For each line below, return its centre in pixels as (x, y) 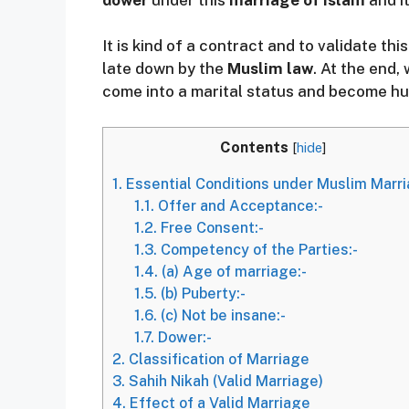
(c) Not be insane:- (222, 315)
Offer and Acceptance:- (239, 205)
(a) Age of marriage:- (233, 271)
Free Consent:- (211, 227)
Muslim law (270, 68)
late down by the (165, 68)
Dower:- (184, 337)
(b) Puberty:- (202, 293)
